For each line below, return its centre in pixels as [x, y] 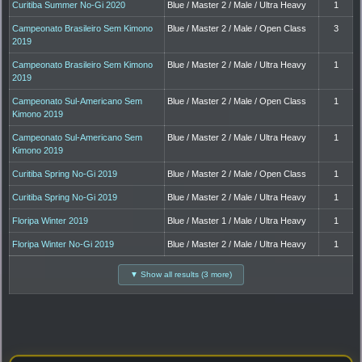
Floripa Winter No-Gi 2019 [63, 244]
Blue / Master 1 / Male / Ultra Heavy [237, 221]
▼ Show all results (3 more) [181, 275]
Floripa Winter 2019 [51, 221]
